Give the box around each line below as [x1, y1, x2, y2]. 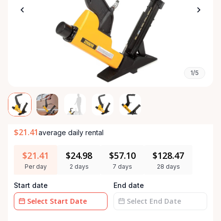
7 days [112, 163, 132, 170]
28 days [156, 163, 180, 170]
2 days [69, 163, 89, 170]
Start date [14, 181, 48, 189]
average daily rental [38, 128, 104, 137]
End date [113, 181, 144, 189]
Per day [24, 163, 47, 170]
